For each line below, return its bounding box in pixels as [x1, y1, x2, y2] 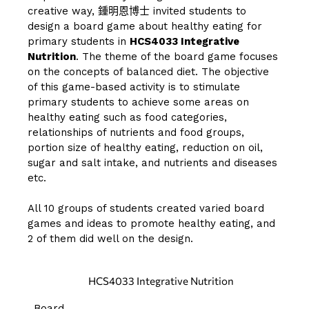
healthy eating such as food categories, [28, 110, 227, 123]
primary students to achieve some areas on [28, 95, 249, 108]
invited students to [150, 4, 246, 17]
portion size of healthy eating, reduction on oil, [28, 141, 263, 154]
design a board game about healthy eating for [28, 19, 262, 32]
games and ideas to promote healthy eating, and [28, 217, 275, 230]
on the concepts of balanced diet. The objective [28, 65, 269, 78]
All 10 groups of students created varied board [28, 201, 264, 215]
